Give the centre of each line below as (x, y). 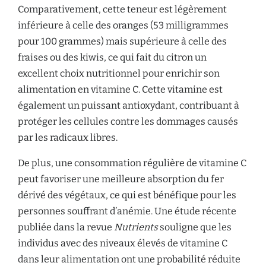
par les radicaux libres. (68, 137)
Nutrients (136, 227)
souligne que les (195, 227)
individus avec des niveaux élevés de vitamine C (123, 243)
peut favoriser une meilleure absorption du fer (121, 179)
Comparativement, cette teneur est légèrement (122, 9)
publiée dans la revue (66, 227)
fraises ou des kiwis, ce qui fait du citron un (112, 57)
